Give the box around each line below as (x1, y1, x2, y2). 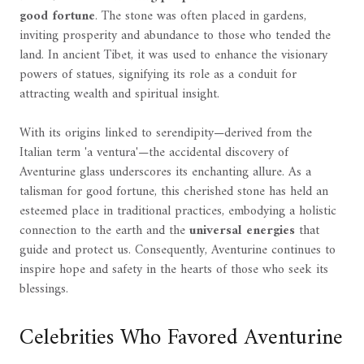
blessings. (19, 277, 68, 301)
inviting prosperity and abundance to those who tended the (19, 24, 331, 47)
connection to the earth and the (19, 219, 189, 242)
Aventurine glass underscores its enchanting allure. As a (19, 160, 311, 184)
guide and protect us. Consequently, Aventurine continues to (19, 238, 336, 262)
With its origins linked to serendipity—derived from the (19, 121, 312, 145)
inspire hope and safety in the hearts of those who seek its (19, 258, 328, 281)
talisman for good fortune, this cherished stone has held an (19, 180, 328, 203)
